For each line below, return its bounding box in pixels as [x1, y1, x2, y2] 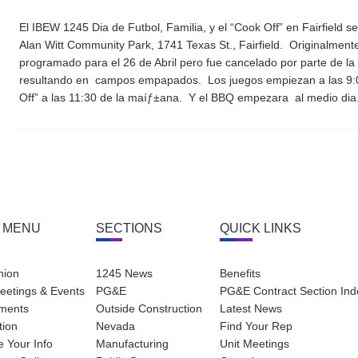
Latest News [220, 301, 282, 315]
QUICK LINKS [220, 221, 301, 235]
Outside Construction [96, 301, 202, 315]
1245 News [96, 266, 153, 280]
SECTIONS [96, 221, 162, 235]
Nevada [96, 319, 135, 332]
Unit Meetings [220, 336, 289, 350]
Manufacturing [96, 336, 169, 350]
